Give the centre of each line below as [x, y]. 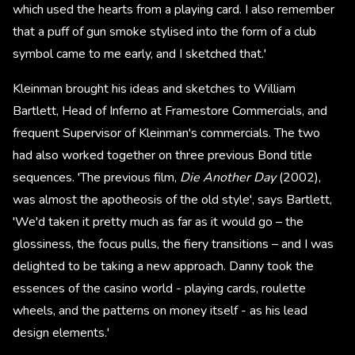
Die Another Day [228, 178]
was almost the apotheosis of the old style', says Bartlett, [172, 200]
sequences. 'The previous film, [96, 178]
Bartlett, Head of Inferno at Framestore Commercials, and [170, 111]
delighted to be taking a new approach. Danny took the [163, 267]
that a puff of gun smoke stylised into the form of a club [164, 32]
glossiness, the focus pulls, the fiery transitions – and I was [173, 244]
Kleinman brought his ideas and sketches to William [154, 89]
